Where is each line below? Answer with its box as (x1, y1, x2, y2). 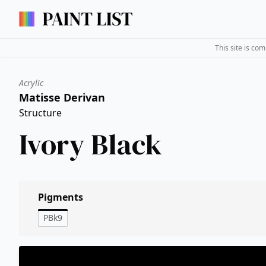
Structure (19, 106, 62, 119)
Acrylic (19, 77, 43, 88)
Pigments (38, 191, 83, 204)
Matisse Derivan (19, 90, 105, 104)
